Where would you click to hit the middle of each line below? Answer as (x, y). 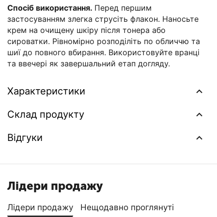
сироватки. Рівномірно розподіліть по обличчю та (104, 41)
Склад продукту (46, 114)
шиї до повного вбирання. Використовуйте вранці (103, 52)
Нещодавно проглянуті (127, 207)
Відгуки (25, 137)
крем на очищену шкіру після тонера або (86, 30)
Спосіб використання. (51, 8)
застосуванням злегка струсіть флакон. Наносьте (103, 19)
